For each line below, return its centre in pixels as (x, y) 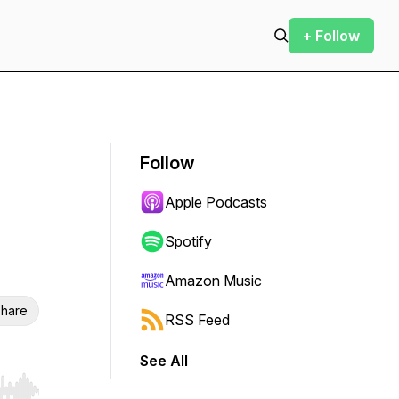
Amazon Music (213, 281)
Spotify (188, 241)
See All (164, 361)
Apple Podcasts (216, 202)
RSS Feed (197, 320)
